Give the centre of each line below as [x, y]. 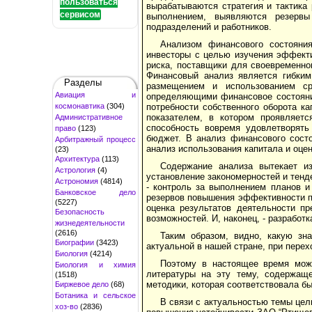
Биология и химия [95, 264]
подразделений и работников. [209, 26]
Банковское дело [95, 192]
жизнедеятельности [90, 223]
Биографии [75, 242]
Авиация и [95, 94]
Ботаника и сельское [95, 295]
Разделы [83, 82]
